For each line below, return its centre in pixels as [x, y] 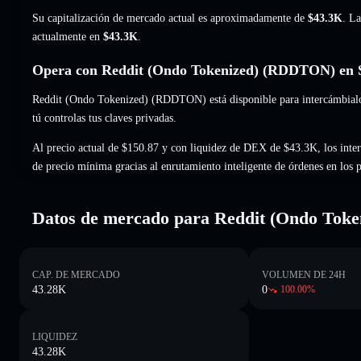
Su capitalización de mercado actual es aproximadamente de [170, 18]
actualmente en [68, 36]
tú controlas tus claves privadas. [104, 118]
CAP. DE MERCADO [76, 274]
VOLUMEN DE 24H [304, 274]
